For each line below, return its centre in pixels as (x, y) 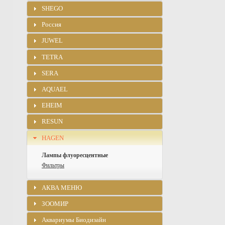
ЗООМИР (55, 203)
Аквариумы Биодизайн (74, 219)
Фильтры (53, 165)
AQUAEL (55, 89)
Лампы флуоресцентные (75, 155)
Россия (52, 25)
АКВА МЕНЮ (62, 187)
